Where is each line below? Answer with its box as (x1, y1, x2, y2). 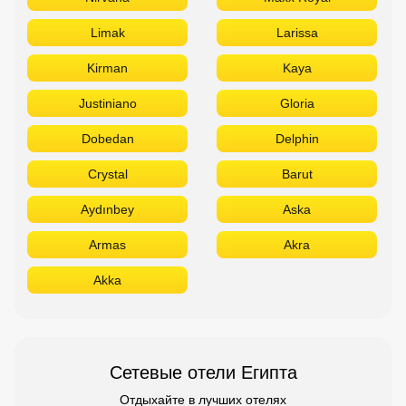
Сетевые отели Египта (109, 362, 297, 382)
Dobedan (81, 130, 134, 146)
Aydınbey (81, 201, 134, 217)
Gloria (279, 95, 314, 111)
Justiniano (78, 95, 137, 111)
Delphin (275, 130, 319, 146)
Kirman (87, 60, 128, 75)
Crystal (87, 166, 128, 181)
